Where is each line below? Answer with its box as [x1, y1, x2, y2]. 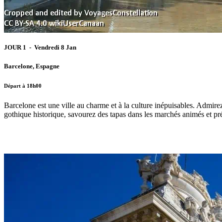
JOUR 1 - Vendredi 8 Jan [4, 44, 78, 52]
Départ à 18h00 [4, 83, 42, 89]
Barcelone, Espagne [4, 62, 59, 70]
